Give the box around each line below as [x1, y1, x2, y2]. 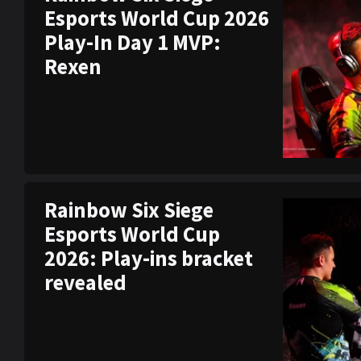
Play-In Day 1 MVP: [44, 29, 221, 56]
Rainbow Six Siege [44, 196, 214, 223]
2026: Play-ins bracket [44, 244, 253, 272]
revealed [44, 268, 127, 296]
